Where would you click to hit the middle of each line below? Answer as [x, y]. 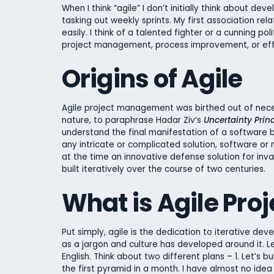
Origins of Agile [152, 79]
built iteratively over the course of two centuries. [166, 169]
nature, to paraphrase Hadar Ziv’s [132, 120]
